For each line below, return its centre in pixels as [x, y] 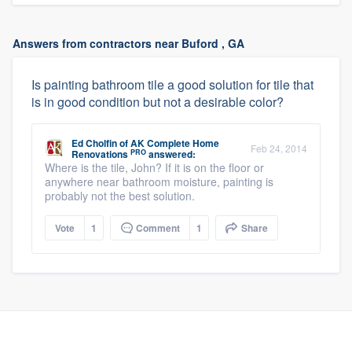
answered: [171, 154]
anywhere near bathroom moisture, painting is [159, 181]
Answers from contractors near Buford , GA [128, 43]
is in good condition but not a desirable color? [158, 102]
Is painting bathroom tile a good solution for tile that [172, 84]
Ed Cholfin [94, 143]
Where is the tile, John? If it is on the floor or [154, 167]
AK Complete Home [175, 143]
